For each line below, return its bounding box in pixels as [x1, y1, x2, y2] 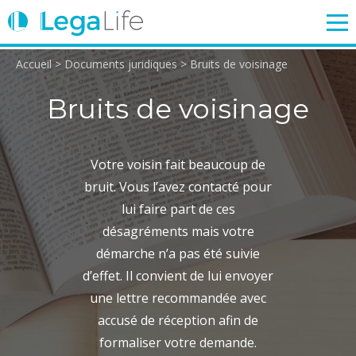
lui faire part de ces [121, 200, 235, 218]
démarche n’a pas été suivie [96, 245, 260, 262]
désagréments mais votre [102, 222, 254, 240]
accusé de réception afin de [98, 311, 258, 329]
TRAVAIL [114, 69, 165, 87]
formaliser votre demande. [99, 334, 257, 351]
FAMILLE [292, 69, 344, 87]
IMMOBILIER [191, 69, 267, 87]
